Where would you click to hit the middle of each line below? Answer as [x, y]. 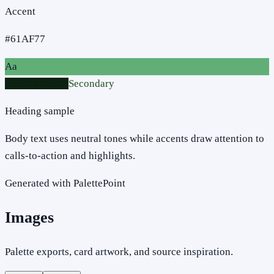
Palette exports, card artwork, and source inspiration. [119, 252]
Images [29, 217]
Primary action [37, 83]
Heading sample [40, 111]
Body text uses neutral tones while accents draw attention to [135, 138]
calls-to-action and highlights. [70, 155]
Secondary [91, 83]
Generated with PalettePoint [65, 183]
